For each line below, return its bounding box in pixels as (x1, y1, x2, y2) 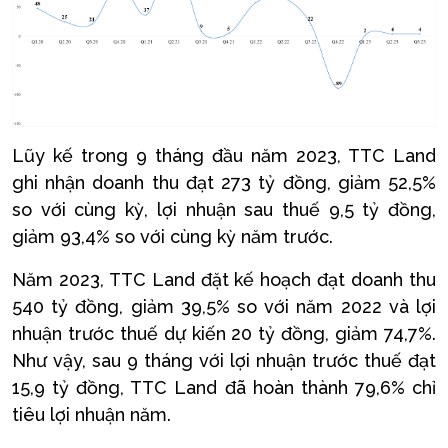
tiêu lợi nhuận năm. (12, 404, 171, 425)
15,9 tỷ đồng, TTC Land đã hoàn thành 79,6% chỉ (12, 377, 436, 398)
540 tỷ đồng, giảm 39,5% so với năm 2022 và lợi (12, 296, 436, 317)
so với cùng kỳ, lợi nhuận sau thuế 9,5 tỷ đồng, (12, 199, 436, 220)
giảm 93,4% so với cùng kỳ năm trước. (12, 226, 333, 247)
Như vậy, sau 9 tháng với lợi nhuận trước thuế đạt (12, 350, 436, 371)
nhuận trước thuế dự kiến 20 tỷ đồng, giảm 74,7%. (12, 323, 436, 344)
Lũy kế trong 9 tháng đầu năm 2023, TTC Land (12, 145, 436, 166)
